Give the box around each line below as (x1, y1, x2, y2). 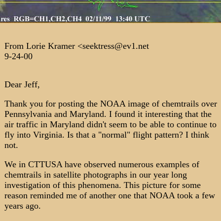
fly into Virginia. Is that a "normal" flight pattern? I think (4, 130, 209, 140)
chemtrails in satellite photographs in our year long (4, 170, 187, 180)
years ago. (4, 201, 41, 211)
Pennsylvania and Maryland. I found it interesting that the (4, 109, 212, 119)
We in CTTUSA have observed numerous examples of (4, 159, 199, 169)
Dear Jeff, (4, 79, 40, 89)
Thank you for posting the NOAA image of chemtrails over (4, 99, 217, 109)
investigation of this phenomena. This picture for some (4, 180, 201, 190)
